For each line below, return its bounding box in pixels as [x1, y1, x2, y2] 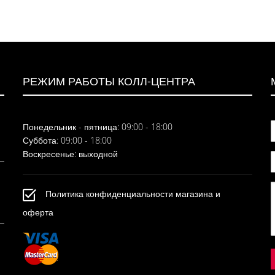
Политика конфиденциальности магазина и [45, 188, 221, 200]
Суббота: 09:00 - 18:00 [23, 134, 112, 147]
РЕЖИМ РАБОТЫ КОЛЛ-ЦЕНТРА [23, 74, 196, 89]
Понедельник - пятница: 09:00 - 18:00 [23, 121, 173, 133]
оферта [23, 206, 54, 219]
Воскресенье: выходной [23, 148, 118, 160]
